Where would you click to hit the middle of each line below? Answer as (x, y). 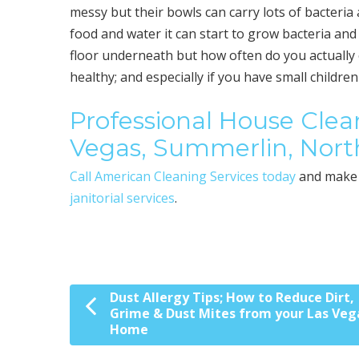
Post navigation (145, 309)
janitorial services (123, 198)
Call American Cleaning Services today (183, 177)
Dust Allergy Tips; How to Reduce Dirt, (232, 298)
